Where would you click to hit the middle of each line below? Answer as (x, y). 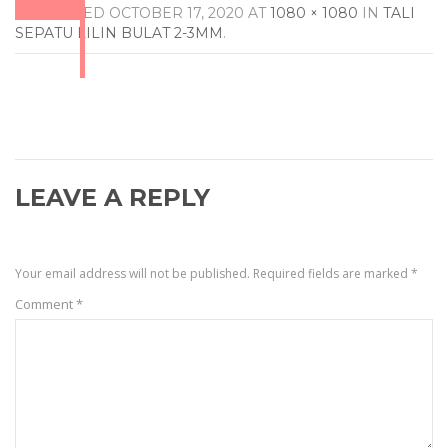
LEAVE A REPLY (112, 197)
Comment (45, 304)
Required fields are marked (332, 273)
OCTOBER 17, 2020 (176, 13)
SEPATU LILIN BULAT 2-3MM (119, 33)
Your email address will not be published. (132, 273)
